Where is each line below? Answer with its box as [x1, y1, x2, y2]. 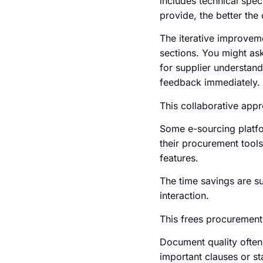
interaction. [160, 190, 209, 202]
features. [160, 152, 198, 164]
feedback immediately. [160, 76, 260, 89]
